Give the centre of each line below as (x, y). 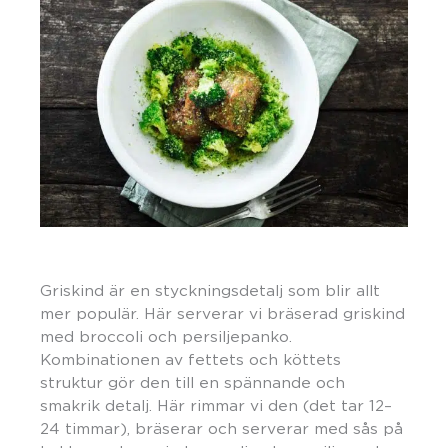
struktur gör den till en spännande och (192, 383)
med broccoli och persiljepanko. (166, 337)
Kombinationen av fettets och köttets (190, 360)
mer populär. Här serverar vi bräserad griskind (222, 314)
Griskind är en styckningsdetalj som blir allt (210, 291)
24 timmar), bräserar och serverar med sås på (221, 429)
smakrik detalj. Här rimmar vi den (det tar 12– (216, 406)
